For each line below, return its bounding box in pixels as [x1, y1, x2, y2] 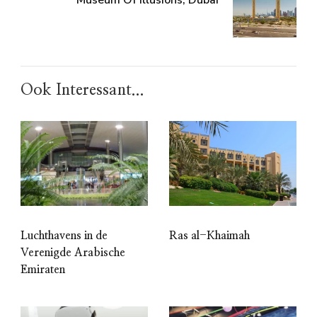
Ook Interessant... [21, 82, 144, 98]
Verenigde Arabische [21, 247, 125, 259]
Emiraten [21, 264, 65, 276]
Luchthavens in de [21, 230, 108, 242]
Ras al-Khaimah [169, 229, 250, 241]
